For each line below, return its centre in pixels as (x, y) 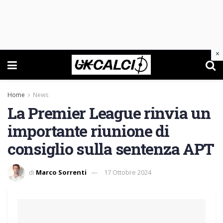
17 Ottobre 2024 (128, 172)
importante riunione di (88, 131)
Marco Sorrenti (61, 172)
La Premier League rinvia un (109, 113)
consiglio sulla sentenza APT (111, 149)
